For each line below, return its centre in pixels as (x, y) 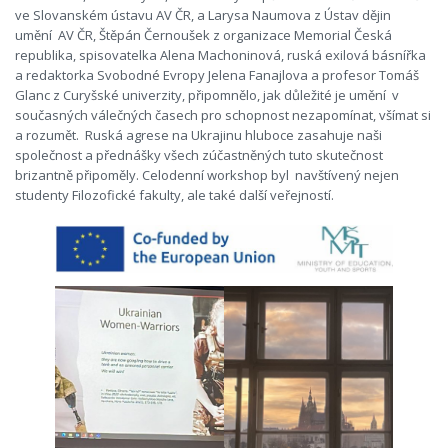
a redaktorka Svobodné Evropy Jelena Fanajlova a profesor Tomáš (217, 75)
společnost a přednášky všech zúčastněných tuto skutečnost (199, 155)
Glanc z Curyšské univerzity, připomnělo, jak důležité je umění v (207, 95)
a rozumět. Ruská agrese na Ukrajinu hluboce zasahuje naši (198, 135)
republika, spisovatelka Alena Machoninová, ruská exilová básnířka (220, 55)
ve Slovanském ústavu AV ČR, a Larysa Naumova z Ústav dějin (203, 15)
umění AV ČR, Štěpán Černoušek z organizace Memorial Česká (203, 35)
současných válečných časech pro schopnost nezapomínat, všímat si (223, 115)
